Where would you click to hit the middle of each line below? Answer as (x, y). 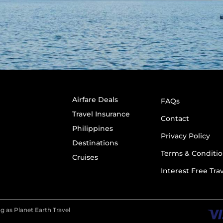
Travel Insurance (101, 114)
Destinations (95, 143)
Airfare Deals (95, 99)
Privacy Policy (185, 136)
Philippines (93, 128)
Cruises (85, 158)
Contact (175, 118)
